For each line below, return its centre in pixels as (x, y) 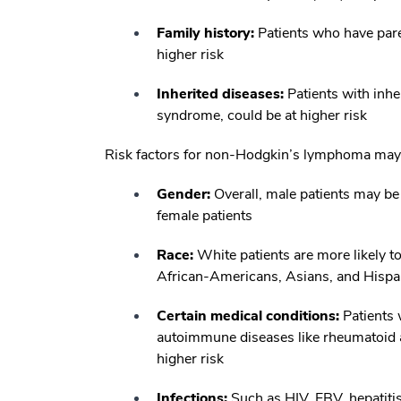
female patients (205, 215)
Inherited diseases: (220, 94)
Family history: (205, 33)
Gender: (185, 194)
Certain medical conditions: (248, 316)
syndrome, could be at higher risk (262, 115)
